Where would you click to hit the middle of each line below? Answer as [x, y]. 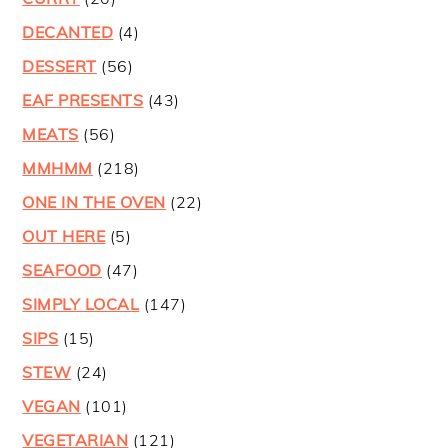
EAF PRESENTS [83, 99]
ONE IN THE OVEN [94, 201]
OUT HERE [64, 235]
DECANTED [68, 31]
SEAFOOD [62, 269]
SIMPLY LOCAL [81, 303]
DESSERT [59, 65]
